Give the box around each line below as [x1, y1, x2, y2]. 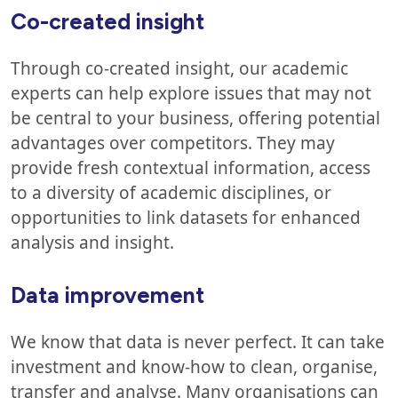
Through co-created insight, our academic [11, 57, 348, 80]
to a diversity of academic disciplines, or [11, 181, 331, 204]
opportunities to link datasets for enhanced [11, 206, 361, 229]
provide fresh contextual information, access [11, 156, 370, 179]
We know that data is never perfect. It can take [11, 330, 385, 354]
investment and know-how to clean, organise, [11, 355, 378, 378]
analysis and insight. [11, 231, 187, 254]
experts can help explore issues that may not [11, 82, 371, 105]
